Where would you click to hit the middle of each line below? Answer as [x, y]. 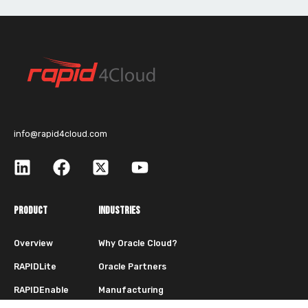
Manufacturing [131, 290]
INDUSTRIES [119, 211]
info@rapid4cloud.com [60, 134]
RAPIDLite [35, 267]
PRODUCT [31, 211]
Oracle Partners [132, 267]
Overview [33, 244]
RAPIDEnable [41, 290]
